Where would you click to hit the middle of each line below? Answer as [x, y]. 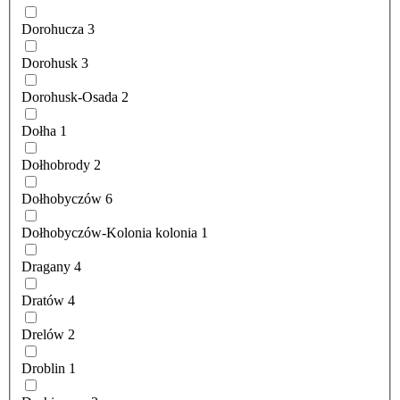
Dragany [46, 267]
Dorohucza [53, 29]
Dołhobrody [56, 165]
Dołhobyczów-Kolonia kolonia [109, 233]
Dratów [43, 301]
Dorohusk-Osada [70, 97]
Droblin [43, 369]
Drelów [43, 335]
